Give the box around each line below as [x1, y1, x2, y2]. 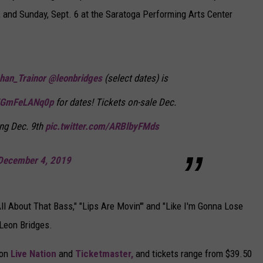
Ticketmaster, [75, 248, 133, 260]
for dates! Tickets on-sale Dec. [53, 96, 176, 109]
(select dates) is [102, 72, 168, 85]
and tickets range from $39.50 [133, 248, 252, 260]
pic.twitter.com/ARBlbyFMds [45, 120, 159, 133]
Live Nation [11, 248, 56, 260]
